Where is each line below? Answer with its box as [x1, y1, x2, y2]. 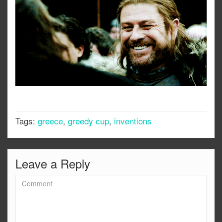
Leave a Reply [15, 154, 90, 172]
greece [38, 114, 63, 127]
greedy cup [68, 114, 109, 127]
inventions [114, 114, 152, 127]
